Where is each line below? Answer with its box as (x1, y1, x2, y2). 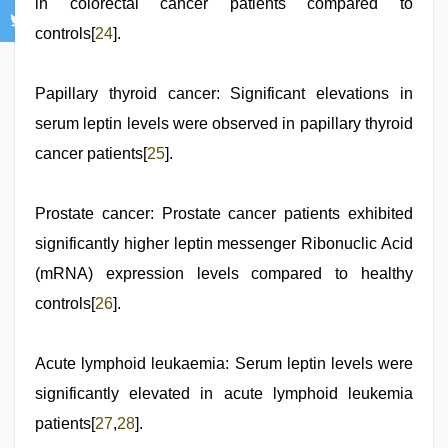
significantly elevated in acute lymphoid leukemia (35, 384, 413, 402)
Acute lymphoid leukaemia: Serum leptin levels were (35, 354, 413, 372)
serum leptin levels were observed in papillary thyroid (35, 114, 413, 132)
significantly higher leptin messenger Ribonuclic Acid (35, 234, 413, 252)
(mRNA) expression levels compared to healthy (35, 264, 413, 282)
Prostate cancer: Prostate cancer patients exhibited (35, 204, 413, 222)
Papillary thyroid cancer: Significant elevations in (35, 84, 413, 102)
